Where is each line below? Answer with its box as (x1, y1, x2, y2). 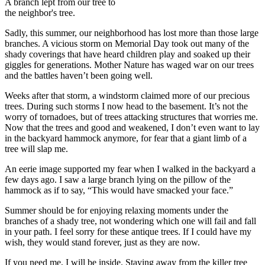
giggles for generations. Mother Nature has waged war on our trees (5, 59, 254, 70)
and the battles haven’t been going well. (5, 70, 153, 80)
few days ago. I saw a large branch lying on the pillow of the (5, 174, 231, 185)
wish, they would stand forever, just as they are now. (5, 237, 200, 247)
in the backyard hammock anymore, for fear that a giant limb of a (5, 132, 247, 143)
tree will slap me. (5, 143, 68, 154)
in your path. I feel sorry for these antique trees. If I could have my (5, 226, 251, 237)
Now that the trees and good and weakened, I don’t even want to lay (5, 122, 260, 132)
